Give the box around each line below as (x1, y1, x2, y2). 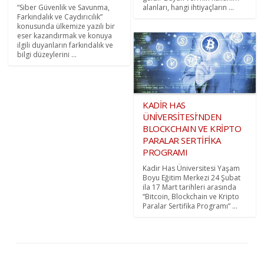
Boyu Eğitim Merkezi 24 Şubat (143, 172, 240, 183)
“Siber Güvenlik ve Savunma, (17, 2, 110, 12)
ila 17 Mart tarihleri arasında (143, 181, 236, 192)
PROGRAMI (143, 146, 187, 158)
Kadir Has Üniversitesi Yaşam (143, 163, 240, 173)
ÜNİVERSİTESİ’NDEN (143, 110, 222, 123)
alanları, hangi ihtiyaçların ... (143, 2, 234, 12)
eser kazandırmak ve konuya (17, 30, 113, 41)
